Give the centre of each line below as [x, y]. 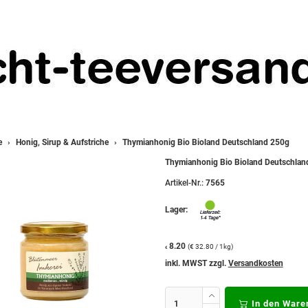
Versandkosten [255, 263]
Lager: [177, 210]
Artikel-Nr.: [184, 183]
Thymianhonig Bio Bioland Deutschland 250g [206, 142]
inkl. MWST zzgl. [196, 263]
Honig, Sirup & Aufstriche [62, 142]
